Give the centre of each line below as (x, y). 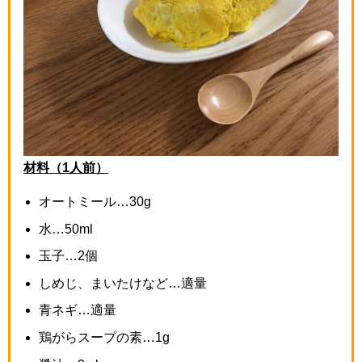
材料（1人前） (66, 168)
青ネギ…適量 (78, 310)
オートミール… (84, 202)
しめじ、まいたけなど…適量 (123, 282)
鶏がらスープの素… (97, 337)
